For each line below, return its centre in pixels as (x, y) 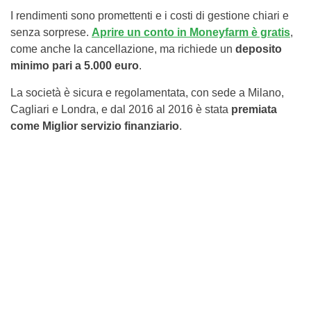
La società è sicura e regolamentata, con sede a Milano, (147, 93)
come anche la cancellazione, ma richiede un (123, 49)
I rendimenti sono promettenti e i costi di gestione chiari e (150, 16)
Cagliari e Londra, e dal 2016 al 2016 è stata (121, 110)
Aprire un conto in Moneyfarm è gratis (191, 33)
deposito (259, 49)
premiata (254, 110)
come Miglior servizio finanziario (95, 126)
